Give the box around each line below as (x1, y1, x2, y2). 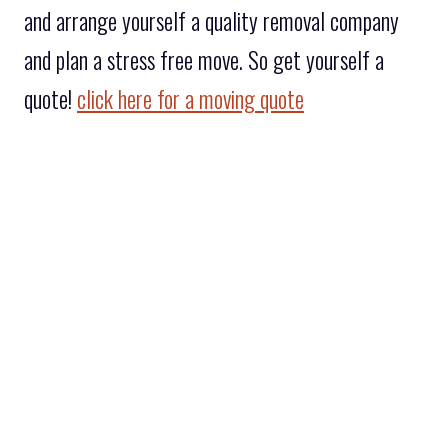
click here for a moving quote (77, 81, 304, 116)
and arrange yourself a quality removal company (24, 3, 399, 38)
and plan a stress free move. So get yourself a (24, 42, 384, 77)
